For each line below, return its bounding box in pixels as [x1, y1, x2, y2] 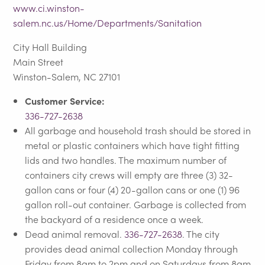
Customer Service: [25, 93, 105, 108]
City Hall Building [13, 40, 88, 54]
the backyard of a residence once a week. [25, 212, 204, 226]
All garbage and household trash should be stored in [25, 123, 251, 137]
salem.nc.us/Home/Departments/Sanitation [13, 15, 202, 30]
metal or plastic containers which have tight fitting [25, 138, 240, 152]
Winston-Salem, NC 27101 [13, 69, 121, 83]
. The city [182, 227, 220, 241]
